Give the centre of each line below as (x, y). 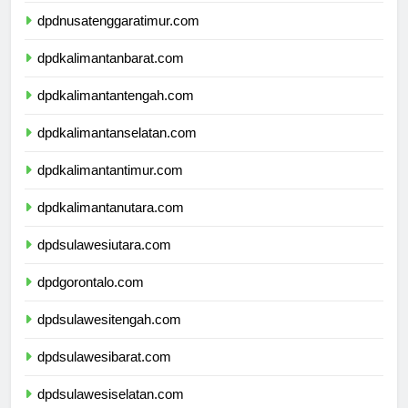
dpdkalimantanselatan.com (117, 149)
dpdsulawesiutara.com (104, 261)
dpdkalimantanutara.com (111, 224)
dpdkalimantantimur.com (110, 187)
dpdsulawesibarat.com (104, 373)
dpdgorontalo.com (91, 299)
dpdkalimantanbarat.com (111, 75)
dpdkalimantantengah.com (116, 112)
